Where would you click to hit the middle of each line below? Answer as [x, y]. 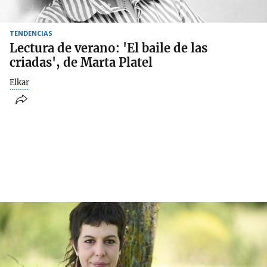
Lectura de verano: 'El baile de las [108, 48]
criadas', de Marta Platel [81, 62]
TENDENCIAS [31, 33]
